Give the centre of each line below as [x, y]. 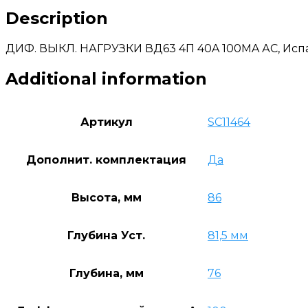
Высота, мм [106, 197]
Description [57, 18]
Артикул [106, 122]
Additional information [106, 78]
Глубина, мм [106, 273]
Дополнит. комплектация [106, 159]
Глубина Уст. [106, 235]
